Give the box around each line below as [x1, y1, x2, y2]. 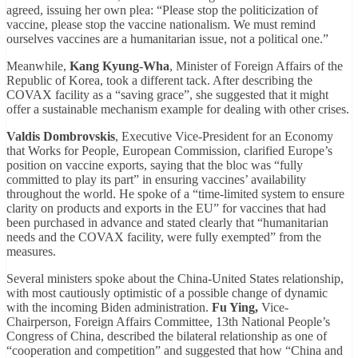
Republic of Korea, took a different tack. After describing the [6, 74, 312, 88]
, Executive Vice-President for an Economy [115, 129, 333, 144]
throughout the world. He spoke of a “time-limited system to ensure [6, 187, 344, 201]
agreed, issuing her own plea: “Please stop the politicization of [6, 3, 318, 18]
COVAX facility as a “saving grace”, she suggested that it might [6, 88, 328, 102]
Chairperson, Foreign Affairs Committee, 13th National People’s [6, 315, 330, 329]
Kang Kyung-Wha [70, 59, 169, 74]
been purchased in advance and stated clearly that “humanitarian [6, 216, 328, 230]
